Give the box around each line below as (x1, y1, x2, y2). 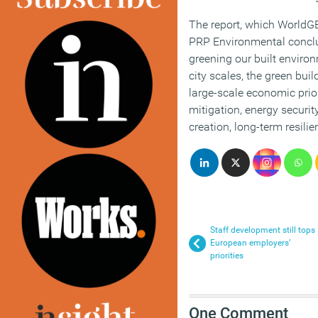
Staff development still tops (210, 225, 315, 236)
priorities (210, 251, 243, 261)
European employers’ (210, 238, 290, 248)
